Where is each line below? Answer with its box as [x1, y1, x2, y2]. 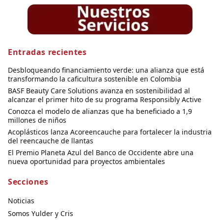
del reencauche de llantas [8, 136, 93, 146]
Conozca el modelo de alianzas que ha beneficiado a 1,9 [8, 107, 192, 116]
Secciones [8, 176, 49, 188]
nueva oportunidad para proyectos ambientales [8, 157, 165, 166]
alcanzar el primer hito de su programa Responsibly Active [8, 95, 201, 105]
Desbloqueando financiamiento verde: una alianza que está [8, 65, 204, 75]
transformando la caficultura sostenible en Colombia [8, 74, 181, 84]
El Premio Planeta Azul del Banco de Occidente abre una [8, 148, 193, 158]
